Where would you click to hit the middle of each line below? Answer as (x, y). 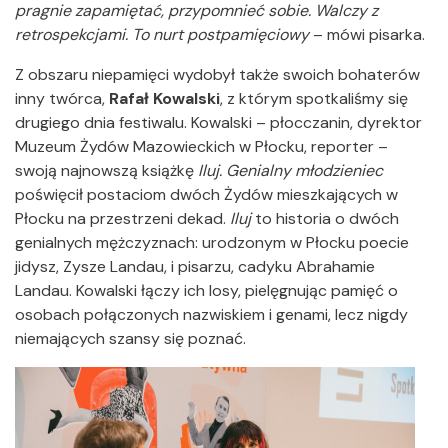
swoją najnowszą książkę (106, 171)
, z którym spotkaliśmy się (314, 99)
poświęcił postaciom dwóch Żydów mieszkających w (206, 195)
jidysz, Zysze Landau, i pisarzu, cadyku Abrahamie (195, 267)
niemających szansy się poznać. (130, 339)
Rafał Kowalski (164, 99)
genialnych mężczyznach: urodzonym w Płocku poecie (212, 243)
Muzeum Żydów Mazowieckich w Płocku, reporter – (201, 147)
